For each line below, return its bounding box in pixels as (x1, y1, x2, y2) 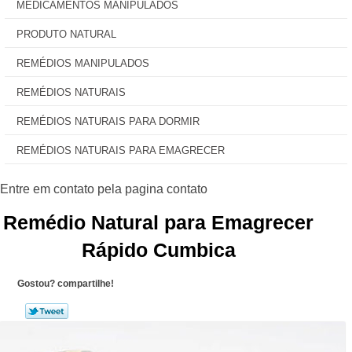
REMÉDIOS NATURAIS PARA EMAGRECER (16, 145, 225, 156)
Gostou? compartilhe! (16, 278, 114, 289)
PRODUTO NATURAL (16, 28, 116, 40)
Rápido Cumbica (81, 239, 236, 261)
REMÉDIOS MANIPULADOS (16, 57, 149, 69)
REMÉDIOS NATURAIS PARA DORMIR (16, 115, 200, 127)
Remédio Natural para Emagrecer (3, 211, 314, 233)
